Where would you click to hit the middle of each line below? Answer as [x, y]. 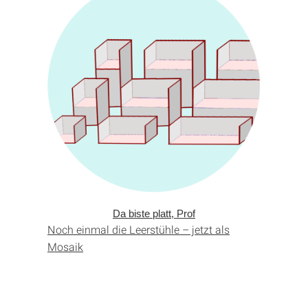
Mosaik [65, 247]
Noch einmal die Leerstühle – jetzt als [139, 230]
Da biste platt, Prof [154, 214]
